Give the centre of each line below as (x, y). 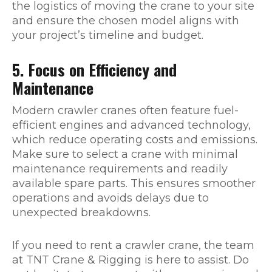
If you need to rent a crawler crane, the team (133, 245)
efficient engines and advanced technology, (131, 125)
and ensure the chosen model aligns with (126, 21)
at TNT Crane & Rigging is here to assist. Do (131, 260)
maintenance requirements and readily (120, 169)
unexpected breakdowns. (81, 212)
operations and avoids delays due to (110, 198)
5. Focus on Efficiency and (94, 70)
